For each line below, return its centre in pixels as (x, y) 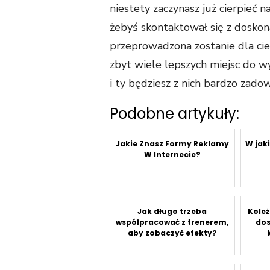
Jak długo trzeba (172, 211)
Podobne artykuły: (174, 113)
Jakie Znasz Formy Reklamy (172, 143)
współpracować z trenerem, (172, 222)
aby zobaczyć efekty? (172, 233)
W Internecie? (172, 154)
